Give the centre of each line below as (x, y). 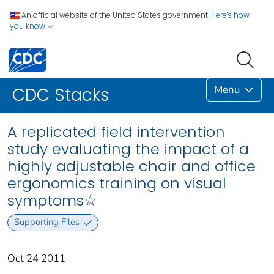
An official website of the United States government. (115, 15)
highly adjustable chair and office (131, 166)
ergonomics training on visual (117, 183)
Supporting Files (46, 222)
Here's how (230, 15)
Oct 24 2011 (36, 258)
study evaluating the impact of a (128, 149)
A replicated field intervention (116, 132)
